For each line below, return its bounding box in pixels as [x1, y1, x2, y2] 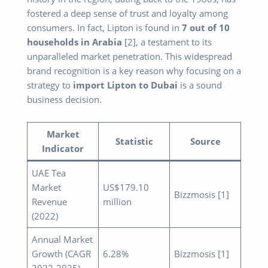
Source [190, 135, 221, 147]
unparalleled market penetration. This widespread [27, 50, 232, 63]
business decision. [27, 93, 102, 106]
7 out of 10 [182, 22, 230, 34]
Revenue [32, 195, 68, 208]
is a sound [178, 79, 222, 92]
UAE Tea [32, 166, 66, 179]
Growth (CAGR [32, 247, 92, 260]
